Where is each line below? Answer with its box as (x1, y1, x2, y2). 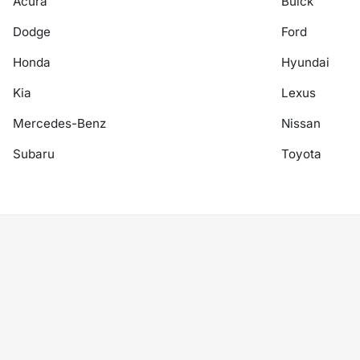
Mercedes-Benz (13, 116, 106, 131)
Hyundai (281, 55, 329, 70)
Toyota (281, 146, 321, 162)
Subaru (13, 146, 55, 162)
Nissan (281, 116, 321, 131)
